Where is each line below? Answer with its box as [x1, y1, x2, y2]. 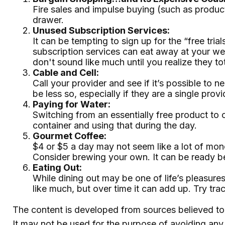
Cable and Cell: [33, 67, 99, 78]
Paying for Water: [33, 99, 110, 109]
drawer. [33, 15, 64, 25]
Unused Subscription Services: [33, 25, 170, 36]
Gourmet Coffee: [33, 131, 106, 141]
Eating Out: [33, 162, 82, 173]
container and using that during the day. [33, 120, 197, 131]
